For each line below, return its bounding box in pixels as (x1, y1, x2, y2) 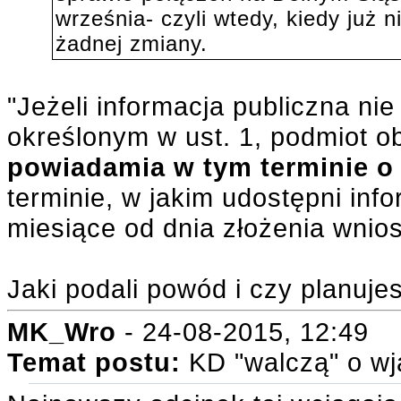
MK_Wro (7, 317, 116, 346)
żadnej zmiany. (55, 31, 208, 55)
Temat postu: (7, 347, 189, 377)
